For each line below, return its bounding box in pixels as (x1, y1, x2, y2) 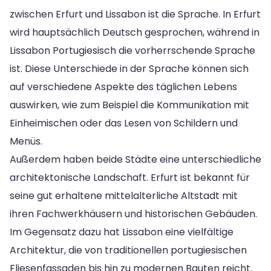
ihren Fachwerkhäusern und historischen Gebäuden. (10, 206, 257, 221)
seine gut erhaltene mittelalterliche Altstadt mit (10, 188, 238, 203)
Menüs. (10, 134, 42, 148)
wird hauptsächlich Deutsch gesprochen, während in (10, 25, 260, 39)
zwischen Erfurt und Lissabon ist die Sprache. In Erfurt (10, 7, 261, 21)
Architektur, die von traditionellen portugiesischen (10, 243, 247, 257)
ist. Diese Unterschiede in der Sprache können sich (10, 61, 249, 76)
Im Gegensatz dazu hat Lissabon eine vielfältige (10, 224, 233, 239)
